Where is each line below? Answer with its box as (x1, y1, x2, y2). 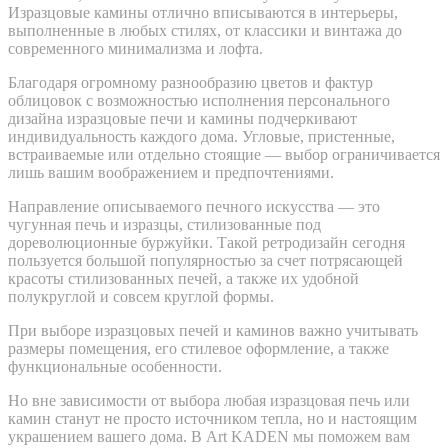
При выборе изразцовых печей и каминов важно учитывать (8, 321, 418, 339)
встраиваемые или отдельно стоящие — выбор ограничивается (8, 145, 440, 163)
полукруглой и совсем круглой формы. (8, 287, 274, 305)
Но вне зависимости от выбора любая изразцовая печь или (8, 391, 410, 409)
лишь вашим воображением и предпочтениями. (8, 163, 334, 181)
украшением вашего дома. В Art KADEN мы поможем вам (8, 427, 410, 445)
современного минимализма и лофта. (8, 39, 263, 57)
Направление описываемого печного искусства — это (8, 197, 380, 215)
